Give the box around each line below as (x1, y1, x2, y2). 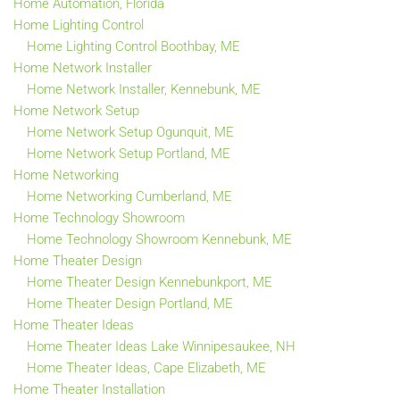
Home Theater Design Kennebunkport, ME (27, 274, 272, 290)
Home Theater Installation (13, 381, 165, 397)
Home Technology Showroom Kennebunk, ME (27, 231, 292, 247)
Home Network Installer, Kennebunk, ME (27, 81, 261, 97)
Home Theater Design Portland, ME (27, 296, 233, 312)
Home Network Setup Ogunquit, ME (27, 124, 234, 140)
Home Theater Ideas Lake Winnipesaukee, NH (27, 338, 296, 354)
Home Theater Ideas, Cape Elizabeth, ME (27, 360, 266, 376)
